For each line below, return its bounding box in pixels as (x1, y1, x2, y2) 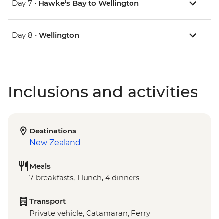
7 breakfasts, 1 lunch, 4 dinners (29, 173, 139, 183)
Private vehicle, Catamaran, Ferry (29, 208, 150, 218)
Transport (29, 197, 66, 206)
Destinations (29, 126, 76, 136)
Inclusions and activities (8, 82, 198, 102)
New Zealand (29, 138, 81, 148)
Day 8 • (12, 30, 39, 40)
